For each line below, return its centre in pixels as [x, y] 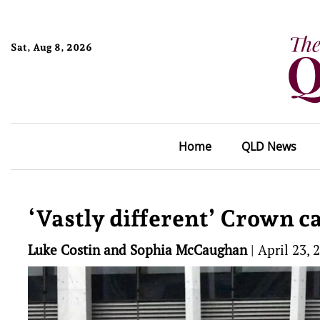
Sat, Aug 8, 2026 [51, 47]
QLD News [269, 146]
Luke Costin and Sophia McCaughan [137, 250]
